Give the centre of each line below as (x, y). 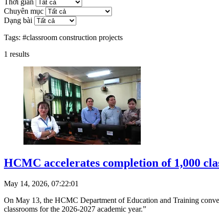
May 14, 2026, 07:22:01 (41, 183)
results (19, 54)
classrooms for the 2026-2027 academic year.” (75, 209)
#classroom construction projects (73, 37)
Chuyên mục (24, 11)
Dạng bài (18, 20)
